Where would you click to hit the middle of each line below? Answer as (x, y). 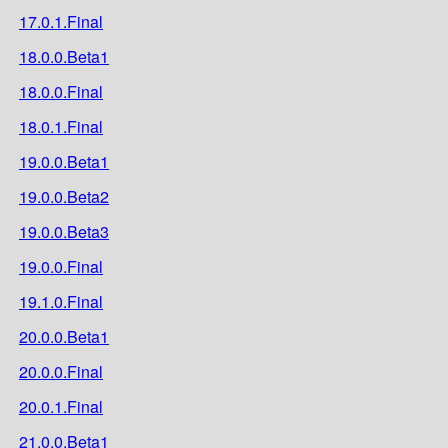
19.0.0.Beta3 (64, 231)
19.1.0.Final (61, 301)
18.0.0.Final (61, 91)
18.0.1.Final (61, 126)
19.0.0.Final (61, 266)
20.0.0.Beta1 (64, 336)
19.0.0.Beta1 (64, 161)
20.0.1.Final (61, 406)
